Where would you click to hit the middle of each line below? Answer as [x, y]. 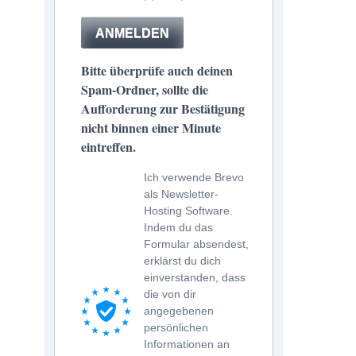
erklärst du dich [182, 261]
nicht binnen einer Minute [151, 128]
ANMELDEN [132, 33]
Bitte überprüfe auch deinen [157, 70]
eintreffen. [108, 147]
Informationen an [187, 344]
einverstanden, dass [195, 277]
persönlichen [176, 327]
